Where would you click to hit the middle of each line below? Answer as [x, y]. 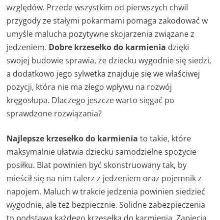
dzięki [179, 47]
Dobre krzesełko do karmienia [109, 47]
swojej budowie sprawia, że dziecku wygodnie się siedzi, [109, 61]
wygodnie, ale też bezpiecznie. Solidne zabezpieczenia [106, 205]
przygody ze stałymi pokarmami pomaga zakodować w [107, 21]
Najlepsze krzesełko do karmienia [73, 139]
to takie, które [166, 139]
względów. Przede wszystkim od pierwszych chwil [97, 8]
